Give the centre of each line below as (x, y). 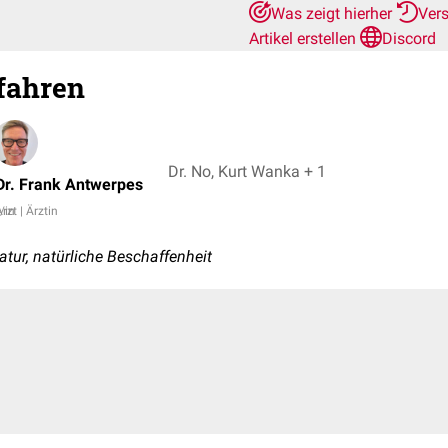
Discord (409, 38)
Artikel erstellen (304, 38)
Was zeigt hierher (333, 13)
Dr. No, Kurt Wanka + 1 (315, 171)
